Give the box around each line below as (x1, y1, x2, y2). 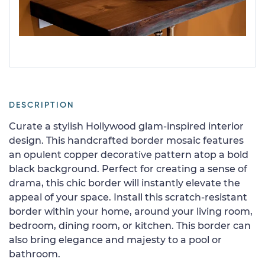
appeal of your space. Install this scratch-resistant (9, 191, 247, 203)
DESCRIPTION (9, 101, 74, 109)
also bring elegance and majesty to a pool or (9, 234, 222, 245)
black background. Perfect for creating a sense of (9, 163, 247, 174)
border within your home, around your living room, (9, 205, 253, 217)
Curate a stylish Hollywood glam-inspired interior (9, 120, 244, 132)
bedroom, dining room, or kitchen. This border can (9, 219, 251, 231)
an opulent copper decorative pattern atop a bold (9, 148, 248, 160)
